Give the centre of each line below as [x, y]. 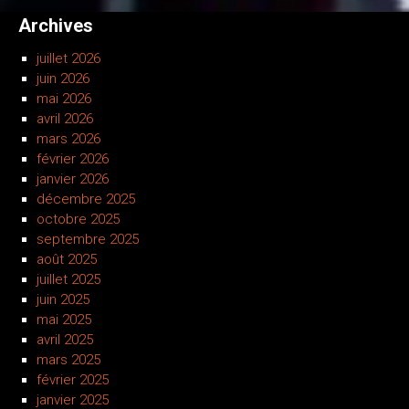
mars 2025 [68, 360]
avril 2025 [65, 340]
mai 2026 [64, 99]
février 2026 [73, 159]
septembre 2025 [88, 240]
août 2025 [67, 260]
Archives [56, 26]
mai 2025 [64, 320]
